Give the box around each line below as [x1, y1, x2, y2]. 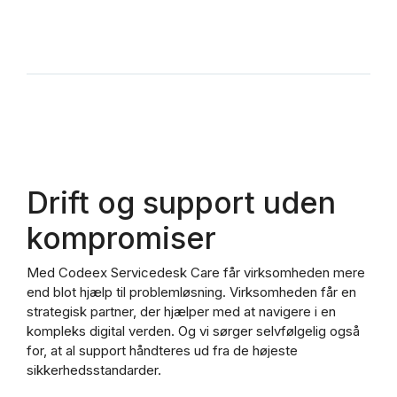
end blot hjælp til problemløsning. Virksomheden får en [27, 284, 356, 301]
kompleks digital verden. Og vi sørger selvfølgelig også [27, 323, 360, 340]
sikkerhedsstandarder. [27, 362, 161, 379]
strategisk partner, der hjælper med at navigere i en [27, 303, 336, 321]
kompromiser [27, 219, 216, 256]
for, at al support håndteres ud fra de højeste [27, 342, 298, 360]
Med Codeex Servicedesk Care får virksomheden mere [27, 264, 365, 282]
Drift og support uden [27, 183, 336, 221]
